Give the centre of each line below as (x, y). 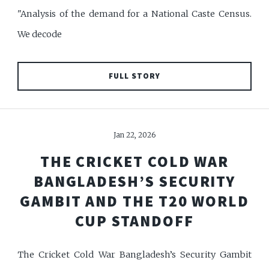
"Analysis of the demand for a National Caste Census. (134, 14)
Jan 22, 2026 (134, 135)
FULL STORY (134, 76)
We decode (40, 34)
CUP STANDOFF (134, 221)
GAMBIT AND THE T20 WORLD (134, 201)
